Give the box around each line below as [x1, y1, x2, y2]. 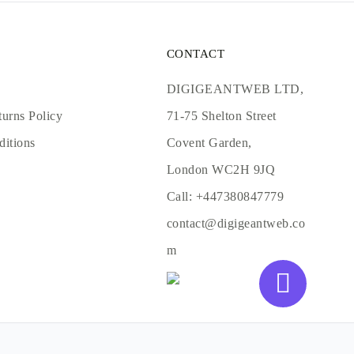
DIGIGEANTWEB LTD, [167, 82, 304, 96]
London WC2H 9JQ [167, 163, 276, 176]
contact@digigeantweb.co [167, 217, 306, 230]
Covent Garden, [167, 136, 252, 149]
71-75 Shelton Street [167, 109, 277, 122]
